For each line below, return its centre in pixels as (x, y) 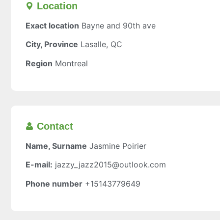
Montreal (71, 63)
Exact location (52, 25)
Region (39, 63)
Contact (55, 126)
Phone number (54, 183)
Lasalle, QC (101, 44)
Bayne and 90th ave (119, 25)
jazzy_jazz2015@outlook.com (110, 165)
